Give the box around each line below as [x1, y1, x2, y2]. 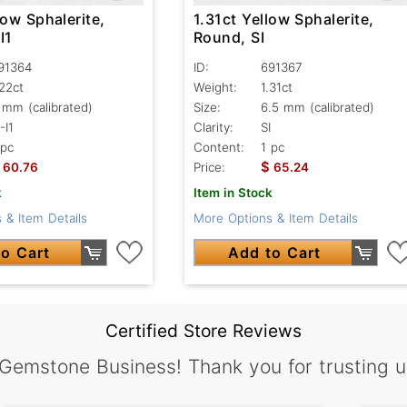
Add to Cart [228, 243, 321, 263]
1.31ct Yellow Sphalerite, [193, 10, 374, 29]
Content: [193, 140, 244, 155]
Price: [193, 160, 225, 175]
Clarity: [193, 120, 233, 135]
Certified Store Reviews [105, 320, 302, 342]
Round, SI [193, 28, 265, 47]
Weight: [193, 80, 237, 95]
